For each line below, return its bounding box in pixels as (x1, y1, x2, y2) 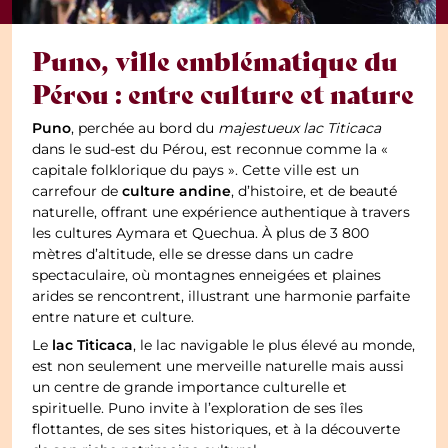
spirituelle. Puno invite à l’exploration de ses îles (32, 398, 364, 419)
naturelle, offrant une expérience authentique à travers (32, 202, 411, 223)
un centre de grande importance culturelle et (32, 377, 348, 398)
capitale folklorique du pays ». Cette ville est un (32, 160, 360, 181)
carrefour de (32, 181, 123, 202)
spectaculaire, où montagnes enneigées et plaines (32, 265, 382, 286)
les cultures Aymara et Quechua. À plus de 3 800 (32, 223, 370, 244)
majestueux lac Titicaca (218, 118, 382, 139)
